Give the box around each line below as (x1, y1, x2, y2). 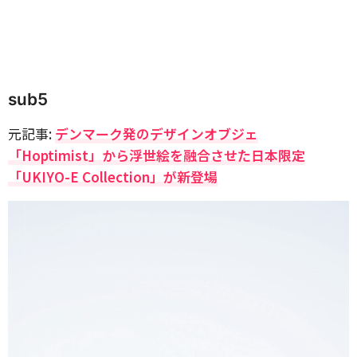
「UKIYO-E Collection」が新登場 (8, 167, 218, 186)
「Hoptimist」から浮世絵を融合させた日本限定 (8, 145, 305, 165)
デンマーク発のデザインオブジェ (55, 124, 258, 143)
